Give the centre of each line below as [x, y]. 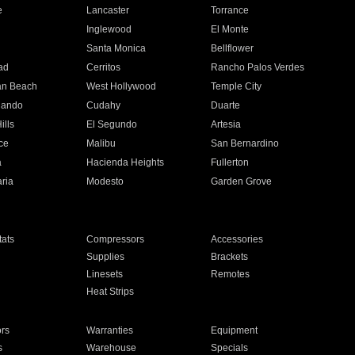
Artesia [226, 124]
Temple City [237, 86]
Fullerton [230, 162]
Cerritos [103, 67]
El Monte [230, 29]
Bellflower [233, 48]
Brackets [230, 257]
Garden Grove [242, 181]
